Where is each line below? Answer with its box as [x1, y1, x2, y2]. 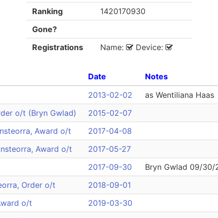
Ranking [32, 6, 63, 16]
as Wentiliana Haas [145, 90, 214, 100]
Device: [133, 42, 165, 52]
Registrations [32, 42, 83, 52]
